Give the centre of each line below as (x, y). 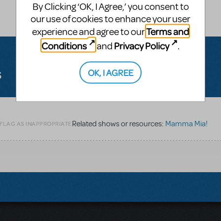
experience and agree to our (89, 32)
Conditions (64, 45)
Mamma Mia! (186, 124)
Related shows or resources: (118, 124)
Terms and (167, 31)
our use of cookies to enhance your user (110, 19)
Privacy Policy (142, 45)
